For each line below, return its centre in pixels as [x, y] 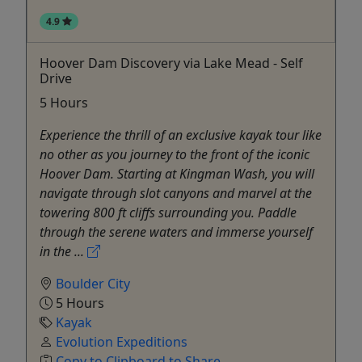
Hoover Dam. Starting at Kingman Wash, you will [177, 173]
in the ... [63, 251]
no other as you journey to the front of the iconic [175, 154]
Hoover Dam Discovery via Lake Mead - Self [171, 63]
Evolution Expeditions [122, 341]
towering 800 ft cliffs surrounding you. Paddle [168, 212]
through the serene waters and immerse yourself [176, 232]
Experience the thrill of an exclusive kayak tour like [181, 135]
